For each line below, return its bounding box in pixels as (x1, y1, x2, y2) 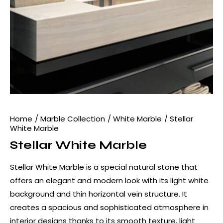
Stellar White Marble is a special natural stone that (10, 162, 198, 173)
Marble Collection (40, 113, 105, 124)
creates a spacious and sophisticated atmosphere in (10, 202, 209, 213)
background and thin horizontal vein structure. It (10, 189, 187, 200)
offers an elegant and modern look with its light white (10, 175, 209, 186)
